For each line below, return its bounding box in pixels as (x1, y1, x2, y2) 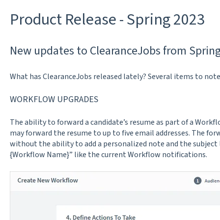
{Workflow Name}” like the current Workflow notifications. (9, 149, 207, 161)
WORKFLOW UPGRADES (9, 93, 98, 106)
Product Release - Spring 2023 (9, 8, 205, 31)
